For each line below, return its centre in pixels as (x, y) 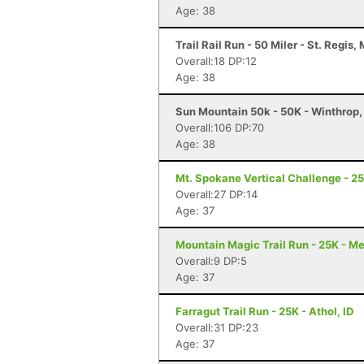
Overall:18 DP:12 (216, 61)
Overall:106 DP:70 (220, 128)
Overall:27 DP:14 (217, 194)
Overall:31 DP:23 (217, 327)
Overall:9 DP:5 (211, 261)
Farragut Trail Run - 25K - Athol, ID (264, 311)
